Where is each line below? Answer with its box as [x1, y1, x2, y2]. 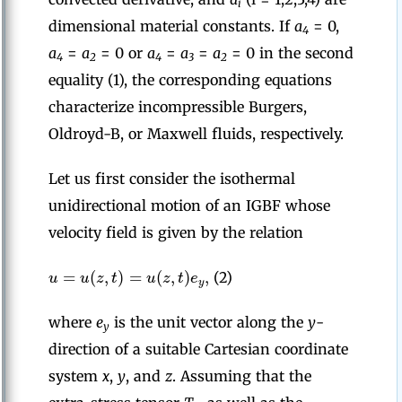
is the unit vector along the [109, 313, 308, 332]
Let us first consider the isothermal [48, 170, 295, 188]
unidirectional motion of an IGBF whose [48, 197, 330, 215]
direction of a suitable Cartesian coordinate [48, 340, 348, 359]
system [48, 367, 102, 386]
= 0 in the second [227, 44, 354, 63]
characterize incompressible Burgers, [48, 98, 307, 117]
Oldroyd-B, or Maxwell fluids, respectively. [48, 125, 344, 144]
